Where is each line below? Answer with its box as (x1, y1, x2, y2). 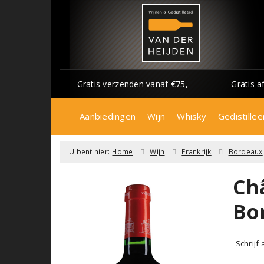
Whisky (177, 110, 206, 122)
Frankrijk (181, 146, 212, 157)
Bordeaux (228, 146, 263, 157)
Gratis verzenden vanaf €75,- (77, 78, 192, 90)
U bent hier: (69, 146, 110, 157)
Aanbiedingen (80, 110, 136, 122)
